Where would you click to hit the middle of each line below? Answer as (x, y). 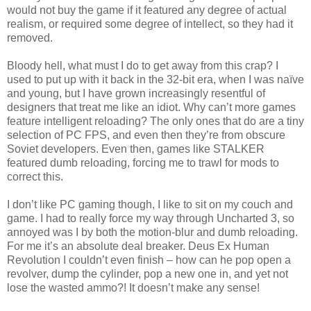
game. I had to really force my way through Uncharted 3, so (151, 218)
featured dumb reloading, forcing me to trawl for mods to (143, 162)
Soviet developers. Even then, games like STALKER (136, 149)
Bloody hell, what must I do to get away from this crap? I (143, 65)
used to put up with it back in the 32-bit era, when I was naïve (155, 79)
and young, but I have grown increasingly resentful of (136, 93)
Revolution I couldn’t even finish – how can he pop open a (149, 260)
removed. (30, 37)
